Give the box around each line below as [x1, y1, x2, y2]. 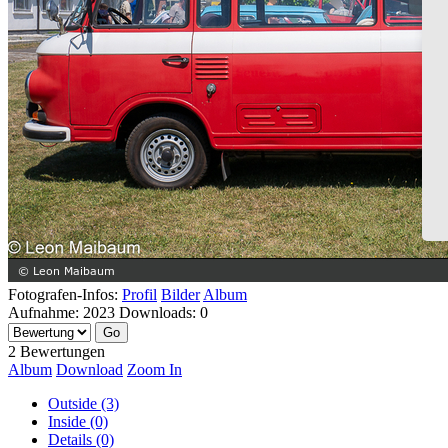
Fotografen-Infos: [8, 285, 118, 303]
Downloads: [115, 303, 200, 321]
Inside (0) [48, 412, 108, 430]
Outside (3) [48, 394, 119, 412]
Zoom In [127, 360, 182, 378]
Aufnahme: [8, 303, 83, 321]
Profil [122, 285, 157, 303]
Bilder [161, 285, 200, 303]
